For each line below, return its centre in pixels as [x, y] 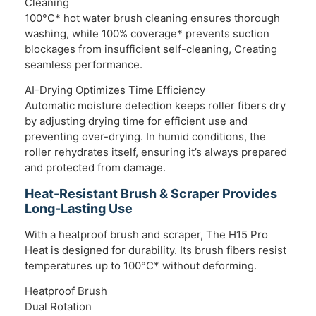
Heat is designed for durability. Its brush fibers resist [156, 250]
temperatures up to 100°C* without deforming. [141, 265]
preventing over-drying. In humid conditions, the [145, 137]
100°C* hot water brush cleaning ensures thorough [152, 18]
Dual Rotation [58, 306]
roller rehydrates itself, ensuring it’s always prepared [156, 152]
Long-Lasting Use [79, 208]
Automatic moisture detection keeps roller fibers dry [155, 106]
